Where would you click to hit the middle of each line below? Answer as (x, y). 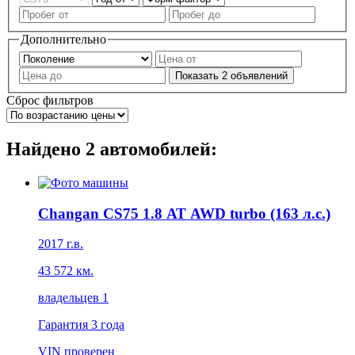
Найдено (46, 149)
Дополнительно (63, 39)
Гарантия (65, 325)
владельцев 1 (73, 298)
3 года (108, 325)
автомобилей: (156, 149)
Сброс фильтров (50, 101)
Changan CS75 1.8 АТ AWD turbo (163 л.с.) (184, 213)
